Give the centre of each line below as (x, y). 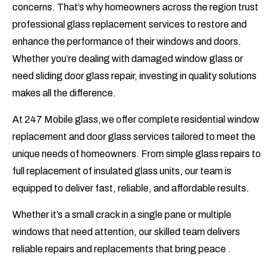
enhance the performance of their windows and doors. (127, 42)
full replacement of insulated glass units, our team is (122, 171)
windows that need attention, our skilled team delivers (126, 232)
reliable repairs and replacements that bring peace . (122, 249)
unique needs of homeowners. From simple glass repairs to (137, 154)
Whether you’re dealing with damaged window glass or (128, 59)
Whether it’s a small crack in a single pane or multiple (122, 215)
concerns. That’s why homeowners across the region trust (135, 7)
